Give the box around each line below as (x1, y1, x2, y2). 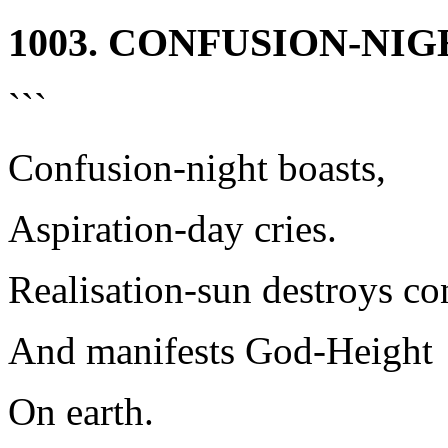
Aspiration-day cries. (8, 207, 337, 251)
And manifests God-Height (8, 329, 433, 373)
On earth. (8, 390, 154, 434)
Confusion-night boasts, (8, 146, 386, 190)
